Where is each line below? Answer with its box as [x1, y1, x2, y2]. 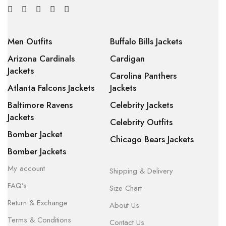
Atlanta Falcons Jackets [8, 82, 94, 94]
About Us [109, 200, 139, 211]
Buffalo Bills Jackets [109, 35, 182, 47]
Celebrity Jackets [109, 99, 173, 111]
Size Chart [109, 183, 142, 194]
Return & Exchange [8, 197, 68, 208]
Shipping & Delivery [109, 165, 173, 177]
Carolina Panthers [109, 70, 177, 82]
